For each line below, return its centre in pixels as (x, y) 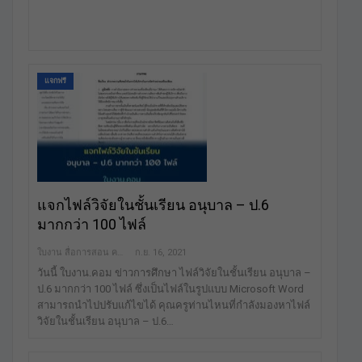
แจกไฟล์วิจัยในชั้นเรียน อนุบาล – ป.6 (153, 204)
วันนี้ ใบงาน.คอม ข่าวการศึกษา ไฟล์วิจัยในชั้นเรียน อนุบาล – (174, 272)
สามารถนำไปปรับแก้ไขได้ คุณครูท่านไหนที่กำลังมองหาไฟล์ (174, 305)
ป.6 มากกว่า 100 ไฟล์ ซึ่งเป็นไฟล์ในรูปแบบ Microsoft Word (170, 288)
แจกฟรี (55, 81)
